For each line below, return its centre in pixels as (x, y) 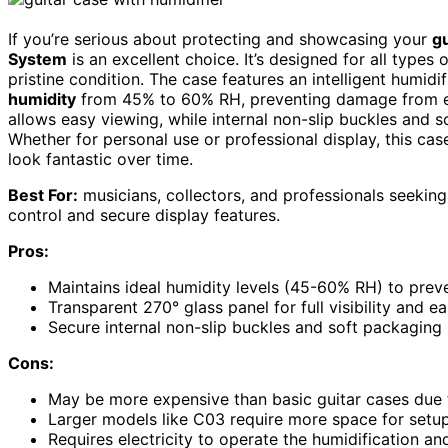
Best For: (43, 195)
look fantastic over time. (100, 159)
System (37, 59)
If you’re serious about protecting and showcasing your (220, 39)
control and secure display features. (144, 215)
